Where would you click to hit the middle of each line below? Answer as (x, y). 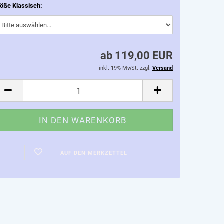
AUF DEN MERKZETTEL (94, 153)
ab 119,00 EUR (137, 56)
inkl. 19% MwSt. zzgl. (126, 68)
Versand (163, 68)
